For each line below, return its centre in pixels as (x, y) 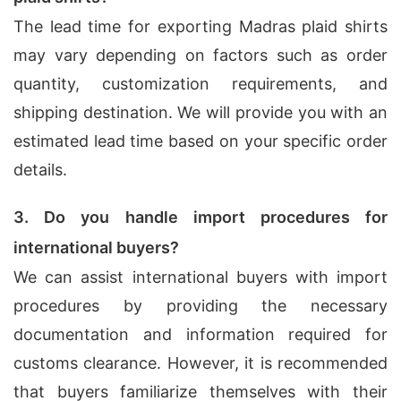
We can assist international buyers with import (200, 277)
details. (40, 170)
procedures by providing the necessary (200, 306)
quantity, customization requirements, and (200, 84)
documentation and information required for (200, 334)
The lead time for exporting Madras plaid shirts (200, 26)
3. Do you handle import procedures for (200, 217)
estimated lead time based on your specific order (200, 141)
